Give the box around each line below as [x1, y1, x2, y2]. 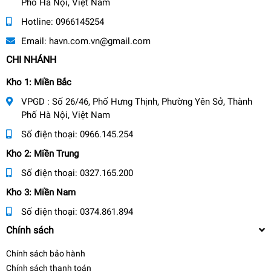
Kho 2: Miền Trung [6, 148, 79, 159]
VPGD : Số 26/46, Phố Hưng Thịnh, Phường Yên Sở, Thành [21, 96, 252, 107]
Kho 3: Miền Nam [6, 186, 76, 198]
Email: [21, 35, 49, 47]
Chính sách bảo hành [6, 248, 85, 258]
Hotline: [21, 16, 56, 27]
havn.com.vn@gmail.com [49, 35, 151, 47]
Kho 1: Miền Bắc [6, 76, 71, 88]
